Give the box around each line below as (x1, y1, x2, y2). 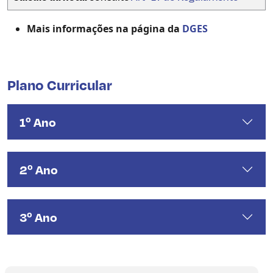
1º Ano (19, 114, 56, 130)
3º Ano (19, 209, 57, 225)
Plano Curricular (7, 76, 112, 94)
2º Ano (19, 161, 58, 178)
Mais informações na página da (27, 22, 182, 36)
